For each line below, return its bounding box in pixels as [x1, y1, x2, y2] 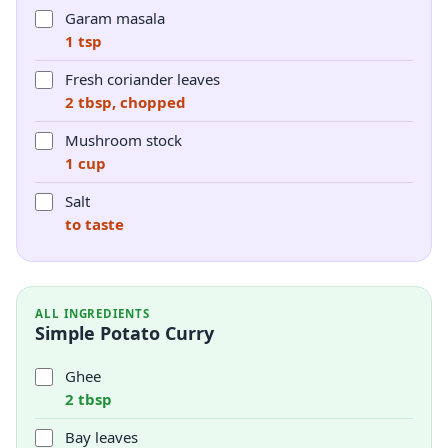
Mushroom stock [65, 130, 182, 150]
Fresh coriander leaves [65, 69, 220, 89]
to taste [65, 214, 124, 234]
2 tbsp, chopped [65, 92, 186, 112]
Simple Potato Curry [35, 321, 214, 345]
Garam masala [65, 8, 165, 28]
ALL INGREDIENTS [35, 306, 150, 321]
